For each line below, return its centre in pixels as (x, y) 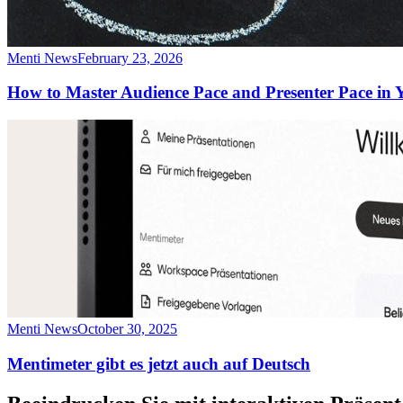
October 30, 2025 (127, 329)
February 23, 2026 (130, 58)
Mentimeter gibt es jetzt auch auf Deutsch (159, 363)
